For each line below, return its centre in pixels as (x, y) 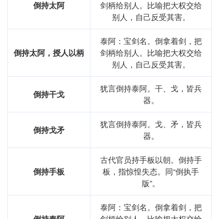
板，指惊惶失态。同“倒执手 (151, 172)
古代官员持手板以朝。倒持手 (151, 160)
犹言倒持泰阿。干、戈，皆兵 (151, 88)
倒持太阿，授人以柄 (49, 53)
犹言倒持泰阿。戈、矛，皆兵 (151, 124)
